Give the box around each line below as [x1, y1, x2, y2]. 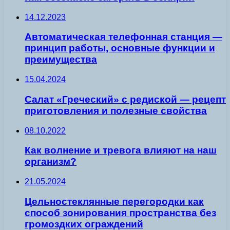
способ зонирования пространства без [25, 207, 216, 218]
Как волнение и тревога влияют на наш [25, 145, 217, 156]
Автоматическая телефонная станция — [25, 31, 222, 43]
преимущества [25, 54, 97, 65]
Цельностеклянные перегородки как [25, 196, 204, 207]
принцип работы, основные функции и [25, 43, 215, 54]
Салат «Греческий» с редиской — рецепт [25, 93, 226, 105]
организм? [25, 156, 76, 167]
